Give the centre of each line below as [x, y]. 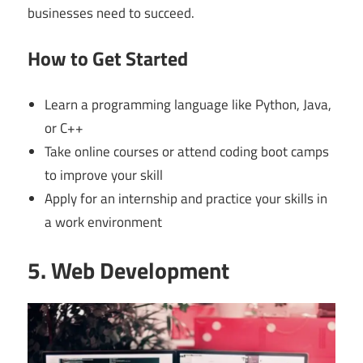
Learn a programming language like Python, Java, [188, 104]
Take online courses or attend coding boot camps [187, 151]
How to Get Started [108, 59]
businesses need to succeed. [111, 13]
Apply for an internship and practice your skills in [186, 198]
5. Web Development [128, 271]
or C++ [64, 128]
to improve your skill [104, 175]
